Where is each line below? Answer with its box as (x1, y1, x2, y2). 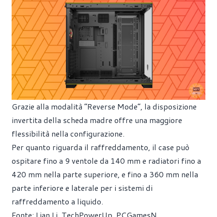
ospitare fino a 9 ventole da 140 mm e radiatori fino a (12, 155, 201, 166)
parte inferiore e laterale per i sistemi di (12, 182, 153, 193)
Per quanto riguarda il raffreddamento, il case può (12, 141, 189, 153)
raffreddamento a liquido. (12, 196, 103, 207)
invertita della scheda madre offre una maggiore (12, 114, 182, 125)
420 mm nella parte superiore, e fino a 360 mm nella (12, 169, 198, 180)
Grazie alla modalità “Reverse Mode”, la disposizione (12, 101, 197, 112)
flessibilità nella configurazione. (12, 128, 124, 139)
